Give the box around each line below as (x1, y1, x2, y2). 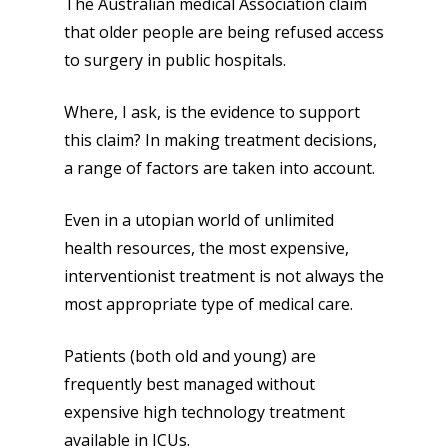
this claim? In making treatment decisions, (64, 129, 377, 151)
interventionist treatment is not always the (64, 265, 384, 287)
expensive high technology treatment (64, 401, 345, 423)
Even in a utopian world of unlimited (64, 209, 334, 231)
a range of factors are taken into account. (64, 157, 375, 179)
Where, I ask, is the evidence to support (64, 101, 360, 123)
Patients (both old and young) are (64, 345, 316, 367)
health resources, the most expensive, (64, 237, 349, 259)
